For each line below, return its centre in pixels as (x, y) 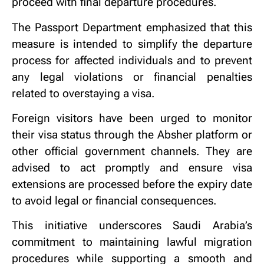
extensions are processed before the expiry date (132, 185)
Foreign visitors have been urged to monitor (132, 119)
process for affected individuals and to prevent (132, 60)
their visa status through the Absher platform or (132, 135)
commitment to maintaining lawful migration (132, 242)
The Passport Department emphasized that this (132, 27)
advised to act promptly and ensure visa (132, 168)
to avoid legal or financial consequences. (114, 201)
